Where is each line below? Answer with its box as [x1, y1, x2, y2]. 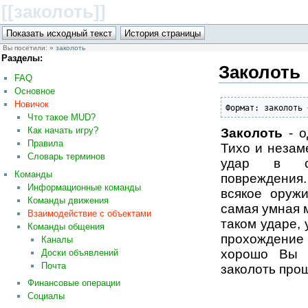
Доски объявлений [41, 247, 118, 258]
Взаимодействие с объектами [27, 208, 152, 219]
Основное [14, 86, 56, 97]
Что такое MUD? [27, 112, 96, 123]
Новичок [14, 99, 49, 110]
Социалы [27, 291, 65, 302]
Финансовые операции [27, 278, 121, 289]
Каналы [41, 234, 73, 245]
